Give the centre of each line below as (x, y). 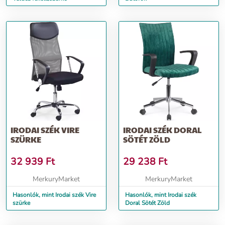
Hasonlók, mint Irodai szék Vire (54, 195)
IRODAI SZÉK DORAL (162, 130)
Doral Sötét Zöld (147, 203)
